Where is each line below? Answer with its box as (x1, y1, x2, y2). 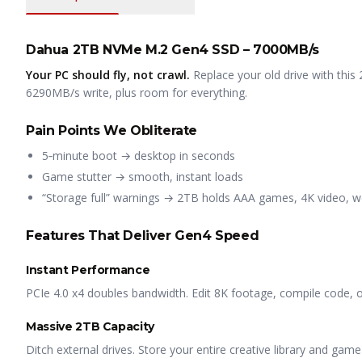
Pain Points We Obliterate (26, 123, 197, 138)
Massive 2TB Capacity (26, 319, 154, 334)
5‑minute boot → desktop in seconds (42, 148, 235, 163)
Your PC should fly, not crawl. (26, 67, 190, 82)
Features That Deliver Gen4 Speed (26, 228, 259, 243)
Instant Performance (26, 263, 150, 277)
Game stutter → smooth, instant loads (42, 169, 243, 184)
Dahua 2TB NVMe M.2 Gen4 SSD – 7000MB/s (26, 42, 319, 57)
